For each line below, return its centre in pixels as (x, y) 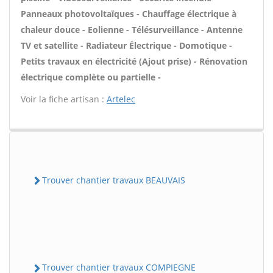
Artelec (121, 99)
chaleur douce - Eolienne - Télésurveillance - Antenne (132, 30)
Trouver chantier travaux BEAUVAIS (114, 180)
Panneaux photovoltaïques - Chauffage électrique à (129, 14)
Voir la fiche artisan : (64, 99)
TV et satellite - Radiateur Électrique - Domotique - (126, 45)
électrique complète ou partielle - (91, 77)
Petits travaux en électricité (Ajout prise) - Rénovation (134, 61)
